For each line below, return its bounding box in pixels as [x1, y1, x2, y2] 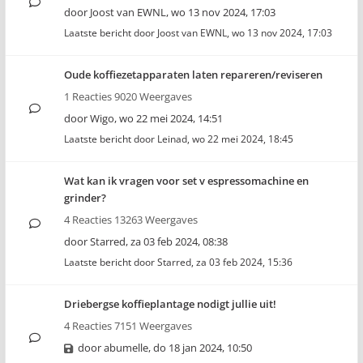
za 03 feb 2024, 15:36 [196, 255, 293, 269]
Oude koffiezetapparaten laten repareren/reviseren [64, 67, 322, 82]
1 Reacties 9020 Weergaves [64, 89, 192, 104]
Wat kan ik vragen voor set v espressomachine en [64, 173, 309, 188]
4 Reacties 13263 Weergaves [64, 212, 198, 227]
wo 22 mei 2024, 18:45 [192, 132, 293, 146]
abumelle [104, 340, 148, 355]
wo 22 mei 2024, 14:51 [119, 111, 223, 126]
